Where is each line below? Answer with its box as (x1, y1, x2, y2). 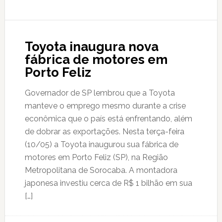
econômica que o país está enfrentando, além (24, 114, 192, 123)
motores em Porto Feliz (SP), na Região (24, 153, 168, 162)
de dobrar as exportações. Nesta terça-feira (24, 127, 184, 136)
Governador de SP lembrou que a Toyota (24, 88, 175, 98)
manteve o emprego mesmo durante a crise (24, 101, 186, 111)
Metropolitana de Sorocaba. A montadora (24, 166, 177, 175)
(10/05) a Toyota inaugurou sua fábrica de (24, 140, 178, 149)
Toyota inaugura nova (24, 39, 159, 54)
